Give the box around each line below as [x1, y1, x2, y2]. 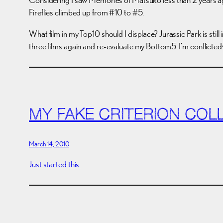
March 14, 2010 [29, 139, 69, 148]
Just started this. [29, 158, 81, 169]
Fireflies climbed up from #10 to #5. [29, 7, 144, 18]
